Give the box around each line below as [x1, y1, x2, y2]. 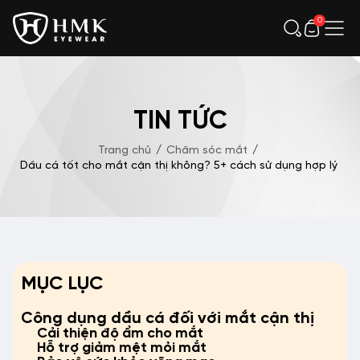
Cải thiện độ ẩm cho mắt [37, 326, 203, 341]
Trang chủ [97, 145, 151, 157]
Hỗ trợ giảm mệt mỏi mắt [37, 341, 207, 355]
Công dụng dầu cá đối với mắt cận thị [21, 310, 314, 327]
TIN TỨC [133, 108, 227, 135]
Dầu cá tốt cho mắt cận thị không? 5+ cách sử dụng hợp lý [19, 160, 341, 172]
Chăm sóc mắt [166, 145, 247, 157]
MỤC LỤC [21, 274, 103, 294]
